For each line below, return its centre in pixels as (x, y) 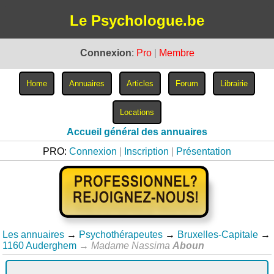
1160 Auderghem (40, 246)
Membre (176, 53)
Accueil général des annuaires (137, 132)
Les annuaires (34, 235)
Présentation (204, 151)
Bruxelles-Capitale (218, 235)
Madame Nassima (132, 246)
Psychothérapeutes (121, 235)
